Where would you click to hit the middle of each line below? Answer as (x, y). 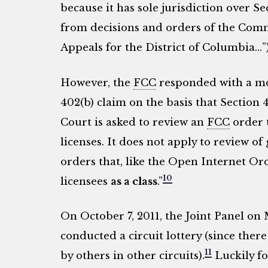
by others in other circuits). (132, 255)
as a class (134, 181)
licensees (85, 181)
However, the (97, 83)
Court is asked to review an (133, 122)
